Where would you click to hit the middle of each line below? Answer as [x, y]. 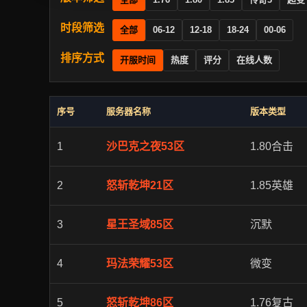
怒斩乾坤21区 [140, 185]
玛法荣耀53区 [140, 263]
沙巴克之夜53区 [145, 146]
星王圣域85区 [140, 224]
